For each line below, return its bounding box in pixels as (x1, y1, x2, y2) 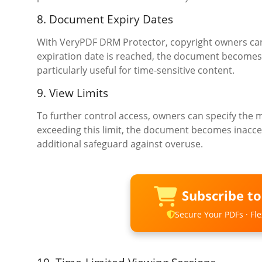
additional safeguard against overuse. (37, 137, 203, 151)
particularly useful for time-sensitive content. (37, 64, 235, 77)
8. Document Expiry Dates (37, 12, 173, 27)
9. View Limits (37, 85, 108, 101)
